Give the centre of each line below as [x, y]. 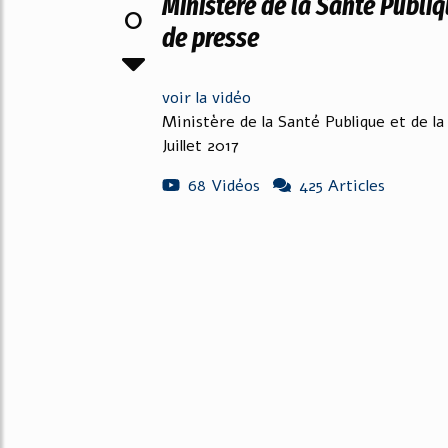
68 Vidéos [224, 186]
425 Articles [342, 186]
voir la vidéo [206, 98]
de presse [210, 38]
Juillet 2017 [200, 146]
